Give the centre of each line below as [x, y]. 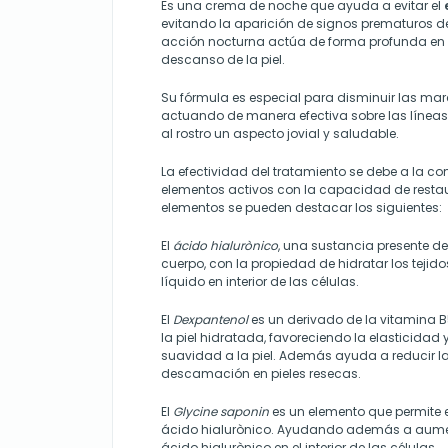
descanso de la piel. [223, 60]
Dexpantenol [210, 320]
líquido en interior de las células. [260, 282]
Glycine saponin [221, 412]
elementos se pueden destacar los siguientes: [301, 208]
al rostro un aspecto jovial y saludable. [280, 134]
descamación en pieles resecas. [261, 374]
